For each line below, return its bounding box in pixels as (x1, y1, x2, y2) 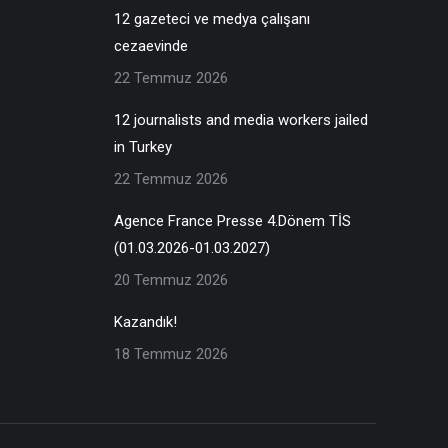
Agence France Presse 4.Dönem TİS (113, 211, 351, 230)
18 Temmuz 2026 (113, 344, 228, 363)
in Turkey (113, 137, 172, 156)
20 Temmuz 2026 (113, 270, 228, 289)
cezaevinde (113, 36, 188, 55)
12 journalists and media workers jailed (113, 110, 368, 129)
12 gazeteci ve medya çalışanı (113, 9, 310, 28)
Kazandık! (113, 312, 177, 331)
